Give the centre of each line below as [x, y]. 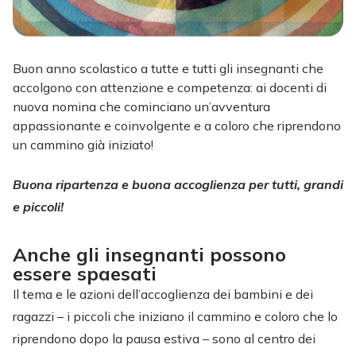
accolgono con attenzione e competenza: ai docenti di [170, 87]
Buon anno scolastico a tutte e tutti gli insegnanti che [168, 68]
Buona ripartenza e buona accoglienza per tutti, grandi [178, 184]
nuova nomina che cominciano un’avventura [141, 106]
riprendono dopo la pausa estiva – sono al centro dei [164, 338]
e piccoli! [49, 206]
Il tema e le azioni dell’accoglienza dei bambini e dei [163, 294]
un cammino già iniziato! [83, 144]
